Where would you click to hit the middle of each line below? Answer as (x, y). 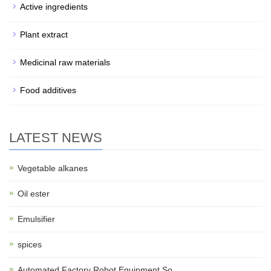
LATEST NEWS (56, 138)
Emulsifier (36, 219)
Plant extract (44, 34)
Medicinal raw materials (65, 62)
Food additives (48, 90)
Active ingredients (54, 7)
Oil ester (34, 194)
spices (30, 244)
